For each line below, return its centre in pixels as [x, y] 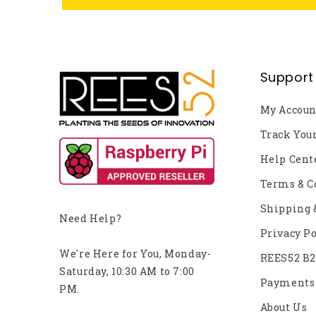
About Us [284, 307]
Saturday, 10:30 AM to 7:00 [127, 271]
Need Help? [91, 218]
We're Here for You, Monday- [135, 254]
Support [287, 77]
